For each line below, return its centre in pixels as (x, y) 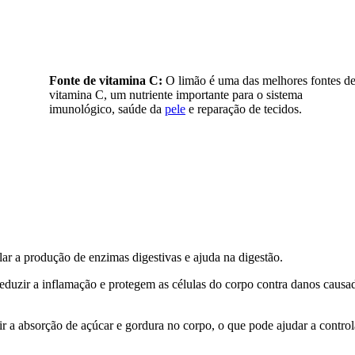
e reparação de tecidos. (243, 109)
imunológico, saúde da (107, 109)
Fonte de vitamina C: (105, 81)
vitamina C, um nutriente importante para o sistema (176, 95)
